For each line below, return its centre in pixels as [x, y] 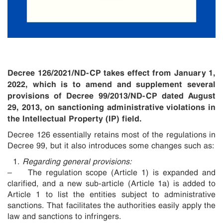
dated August [189, 95]
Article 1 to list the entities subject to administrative [111, 194]
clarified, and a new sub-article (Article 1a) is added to [111, 183]
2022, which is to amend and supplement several [111, 83]
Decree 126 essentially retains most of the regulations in [111, 134]
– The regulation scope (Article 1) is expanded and [111, 172]
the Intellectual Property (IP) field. [75, 118]
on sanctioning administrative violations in [130, 106]
